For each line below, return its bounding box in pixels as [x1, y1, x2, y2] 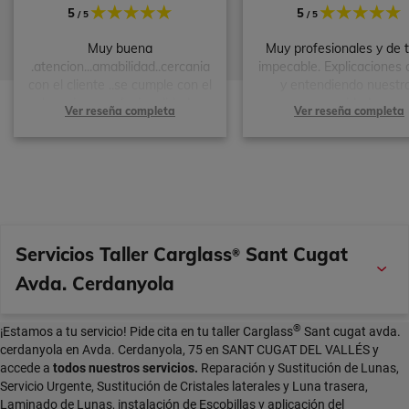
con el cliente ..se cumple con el [28, 76, 212, 93]
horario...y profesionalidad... [42, 94, 198, 111]
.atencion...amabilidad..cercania [30, 58, 210, 75]
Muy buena [88, 39, 152, 57]
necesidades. [311, 94, 387, 111]
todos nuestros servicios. [53, 361, 198, 376]
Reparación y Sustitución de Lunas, [198, 361, 399, 376]
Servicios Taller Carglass [16, 243, 232, 267]
